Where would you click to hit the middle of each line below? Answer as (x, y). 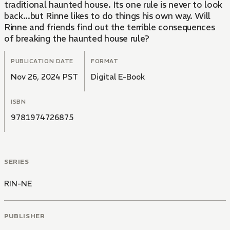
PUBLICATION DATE (42, 61)
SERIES (17, 162)
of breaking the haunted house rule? (77, 39)
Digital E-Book (118, 77)
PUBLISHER (25, 216)
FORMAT (105, 61)
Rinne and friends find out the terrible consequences (110, 27)
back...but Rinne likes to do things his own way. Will (107, 16)
